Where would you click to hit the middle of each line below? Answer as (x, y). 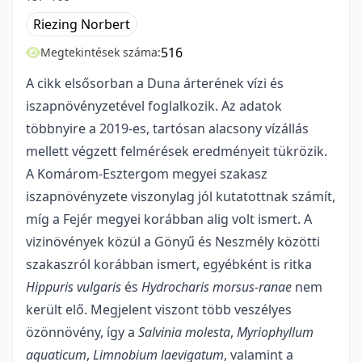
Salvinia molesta (184, 332)
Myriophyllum (275, 332)
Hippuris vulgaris (74, 287)
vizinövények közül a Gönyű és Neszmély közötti (173, 242)
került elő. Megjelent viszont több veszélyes (159, 309)
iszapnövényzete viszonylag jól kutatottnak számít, (181, 196)
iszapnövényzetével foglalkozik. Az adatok (154, 106)
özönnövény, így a (82, 332)
